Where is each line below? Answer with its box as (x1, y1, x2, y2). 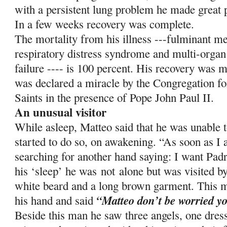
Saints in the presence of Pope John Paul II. (15, 90, 214, 105)
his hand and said (15, 193, 97, 208)
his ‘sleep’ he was (15, 163, 101, 178)
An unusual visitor (15, 103, 107, 121)
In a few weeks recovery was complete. (15, 16, 195, 31)
